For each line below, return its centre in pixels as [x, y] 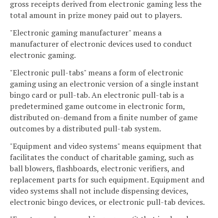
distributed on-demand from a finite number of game [104, 117]
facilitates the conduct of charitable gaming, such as [102, 157]
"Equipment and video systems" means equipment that [106, 146]
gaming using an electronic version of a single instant [104, 83]
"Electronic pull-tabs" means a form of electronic [97, 72]
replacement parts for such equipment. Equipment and [107, 179]
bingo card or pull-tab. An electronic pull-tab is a [97, 95]
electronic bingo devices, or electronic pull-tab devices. [107, 202]
